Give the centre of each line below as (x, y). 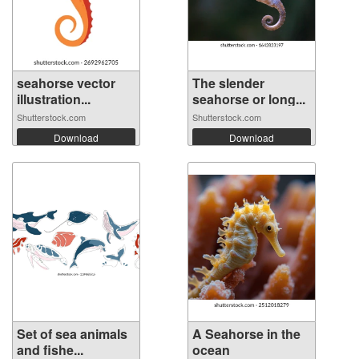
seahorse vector (66, 83)
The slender (228, 83)
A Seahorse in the (246, 334)
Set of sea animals (72, 334)
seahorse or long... (249, 99)
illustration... (54, 99)
